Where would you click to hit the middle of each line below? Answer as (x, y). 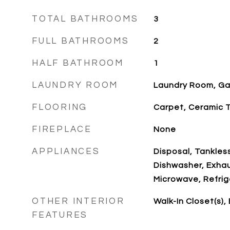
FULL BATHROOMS (81, 41)
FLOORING (60, 107)
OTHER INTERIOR (78, 201)
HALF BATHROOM (78, 63)
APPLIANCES (66, 151)
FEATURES (60, 215)
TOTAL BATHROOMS (85, 19)
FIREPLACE (62, 129)
